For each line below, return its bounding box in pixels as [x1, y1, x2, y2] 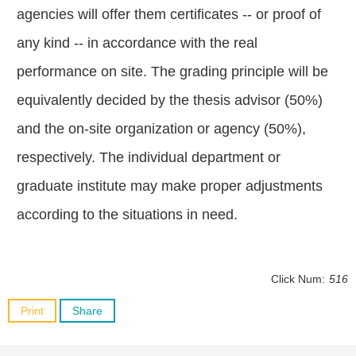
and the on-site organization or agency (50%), [17, 121, 306, 137]
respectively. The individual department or [17, 149, 281, 166]
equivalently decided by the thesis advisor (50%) [17, 92, 323, 109]
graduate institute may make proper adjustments [17, 178, 323, 195]
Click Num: [271, 273, 325, 286]
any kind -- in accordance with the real [17, 35, 257, 52]
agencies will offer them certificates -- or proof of [17, 6, 321, 23]
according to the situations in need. [17, 207, 238, 223]
